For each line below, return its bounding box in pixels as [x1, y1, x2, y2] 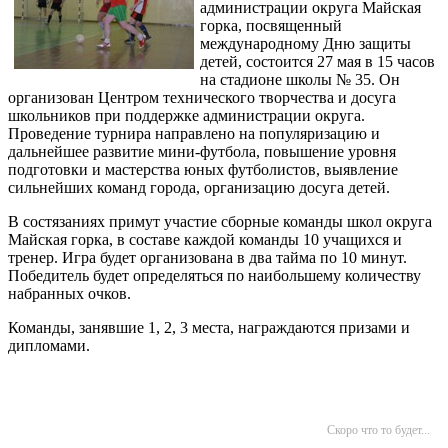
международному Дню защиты [200, 35, 411, 52]
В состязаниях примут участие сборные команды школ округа [8, 213, 432, 230]
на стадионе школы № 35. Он [200, 71, 400, 88]
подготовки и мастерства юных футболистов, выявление [8, 161, 398, 178]
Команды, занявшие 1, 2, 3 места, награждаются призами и [8, 319, 410, 336]
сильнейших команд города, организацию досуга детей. [8, 179, 390, 196]
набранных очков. [8, 285, 131, 302]
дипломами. [8, 337, 90, 354]
